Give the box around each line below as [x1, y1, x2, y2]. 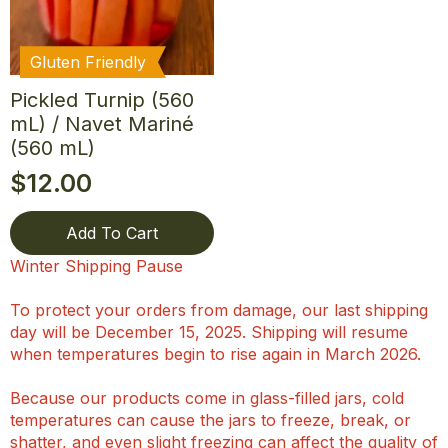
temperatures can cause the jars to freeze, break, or [10, 410, 411, 431]
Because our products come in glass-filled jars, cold [10, 388, 404, 409]
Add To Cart [66, 223, 158, 244]
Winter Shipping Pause [10, 256, 183, 277]
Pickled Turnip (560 [10, 88, 194, 113]
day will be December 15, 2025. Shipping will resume [10, 322, 408, 343]
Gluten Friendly [30, 52, 146, 73]
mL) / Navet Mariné [10, 112, 194, 137]
